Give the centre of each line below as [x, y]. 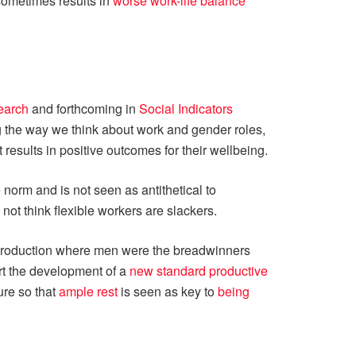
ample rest [88, 291]
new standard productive [199, 270]
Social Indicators [186, 108]
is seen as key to [168, 291]
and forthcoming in [84, 108]
